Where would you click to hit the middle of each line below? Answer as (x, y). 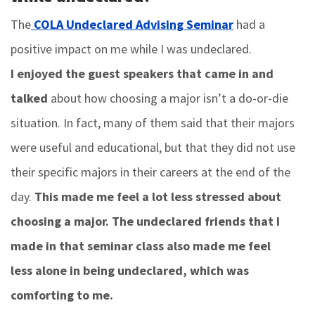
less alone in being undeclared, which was (130, 270)
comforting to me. (62, 295)
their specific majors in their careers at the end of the (150, 172)
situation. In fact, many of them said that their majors (153, 122)
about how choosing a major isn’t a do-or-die (169, 98)
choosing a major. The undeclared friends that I (145, 221)
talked (31, 98)
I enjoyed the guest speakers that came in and (142, 73)
